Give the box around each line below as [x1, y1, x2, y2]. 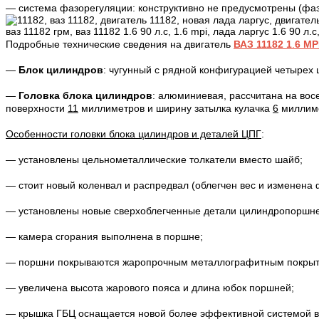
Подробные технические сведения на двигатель [6, 38, 234, 51]
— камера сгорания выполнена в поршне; [6, 231, 203, 243]
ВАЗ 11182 [234, 38, 286, 51]
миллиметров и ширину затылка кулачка [78, 103, 273, 115]
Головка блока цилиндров [19, 90, 152, 102]
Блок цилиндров [19, 64, 103, 76]
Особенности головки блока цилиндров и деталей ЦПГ [6, 128, 261, 140]
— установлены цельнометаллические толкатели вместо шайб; [6, 154, 303, 166]
